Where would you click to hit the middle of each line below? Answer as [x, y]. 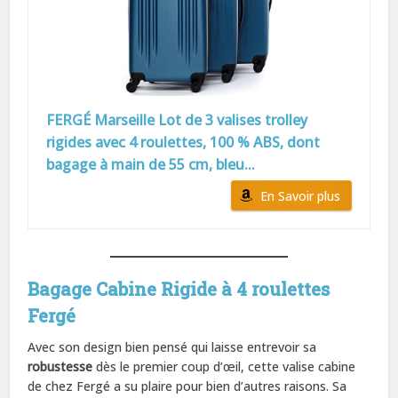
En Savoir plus [300, 195]
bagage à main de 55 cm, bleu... [151, 164]
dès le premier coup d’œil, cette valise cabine [224, 366]
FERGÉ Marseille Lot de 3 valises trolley [177, 119]
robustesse [60, 366]
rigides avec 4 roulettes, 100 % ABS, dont [183, 142]
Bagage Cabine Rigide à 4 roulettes [179, 288]
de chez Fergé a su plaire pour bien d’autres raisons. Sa [187, 386]
